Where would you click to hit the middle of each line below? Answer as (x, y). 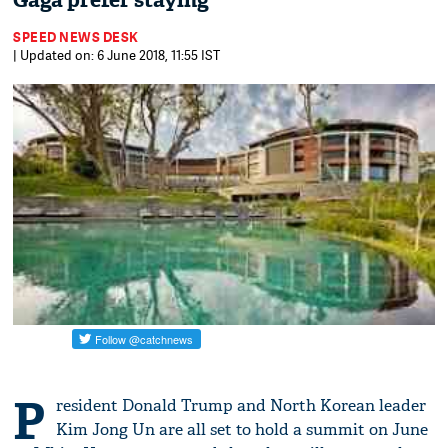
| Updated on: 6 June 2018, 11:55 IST (117, 55)
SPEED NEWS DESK (76, 37)
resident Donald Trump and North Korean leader (241, 406)
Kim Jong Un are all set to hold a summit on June (242, 430)
